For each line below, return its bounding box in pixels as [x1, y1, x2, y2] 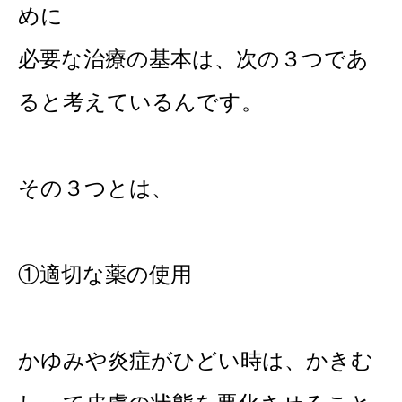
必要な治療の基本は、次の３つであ [18, 46, 369, 71]
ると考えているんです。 [18, 89, 263, 114]
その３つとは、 [18, 175, 173, 200]
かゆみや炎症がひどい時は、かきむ [18, 347, 373, 372]
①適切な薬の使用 [18, 261, 192, 286]
